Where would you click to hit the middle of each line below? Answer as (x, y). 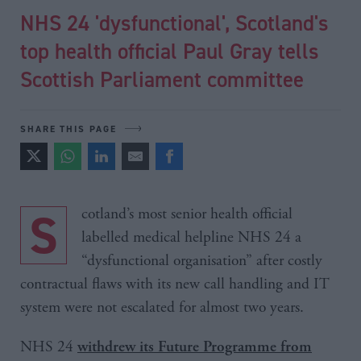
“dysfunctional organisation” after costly (202, 260)
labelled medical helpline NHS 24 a (191, 237)
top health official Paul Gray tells (170, 50)
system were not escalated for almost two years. (162, 307)
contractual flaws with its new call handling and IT (175, 284)
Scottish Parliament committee (162, 79)
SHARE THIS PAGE (68, 128)
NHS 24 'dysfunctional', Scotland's (174, 22)
